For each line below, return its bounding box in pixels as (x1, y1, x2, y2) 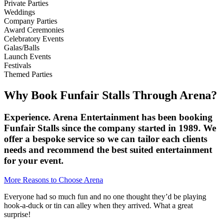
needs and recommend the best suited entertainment (4, 144, 212, 155)
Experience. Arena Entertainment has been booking (4, 111, 213, 122)
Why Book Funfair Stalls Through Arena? (4, 89, 217, 102)
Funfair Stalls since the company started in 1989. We (4, 122, 216, 133)
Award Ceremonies (4, 26, 64, 35)
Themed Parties (4, 70, 52, 79)
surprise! (4, 210, 31, 219)
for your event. (4, 155, 64, 166)
